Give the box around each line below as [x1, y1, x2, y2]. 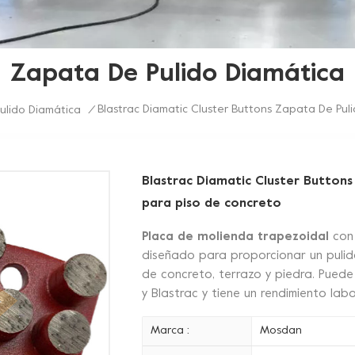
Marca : [151, 325, 190, 336]
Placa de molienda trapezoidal [142, 231, 334, 242]
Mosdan [259, 325, 302, 336]
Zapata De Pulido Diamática [10, 62, 345, 86]
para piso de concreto [142, 197, 282, 210]
